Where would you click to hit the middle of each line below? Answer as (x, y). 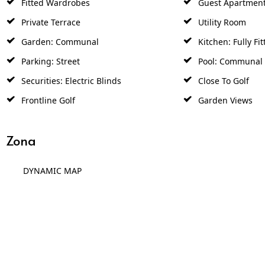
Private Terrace (49, 13)
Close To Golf (222, 72)
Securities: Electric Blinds (70, 72)
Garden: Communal (59, 33)
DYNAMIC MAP (52, 161)
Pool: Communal (229, 52)
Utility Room (221, 13)
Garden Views (224, 91)
